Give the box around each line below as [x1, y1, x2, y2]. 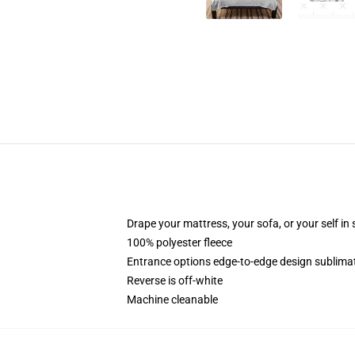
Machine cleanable [127, 293, 218, 306]
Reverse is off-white [127, 274, 223, 287]
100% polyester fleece [127, 236, 232, 249]
